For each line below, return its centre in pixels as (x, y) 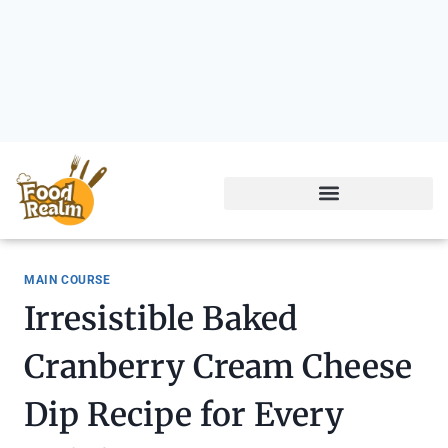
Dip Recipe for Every (184, 415)
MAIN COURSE (67, 279)
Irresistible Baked (160, 319)
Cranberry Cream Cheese (218, 367)
